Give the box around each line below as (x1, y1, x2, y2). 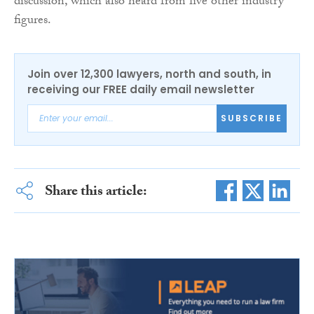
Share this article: (44, 180, 147, 205)
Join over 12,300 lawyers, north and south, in (27, 66, 271, 81)
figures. (14, 10, 51, 32)
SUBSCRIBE (221, 112, 282, 125)
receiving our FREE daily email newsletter (27, 81, 254, 97)
